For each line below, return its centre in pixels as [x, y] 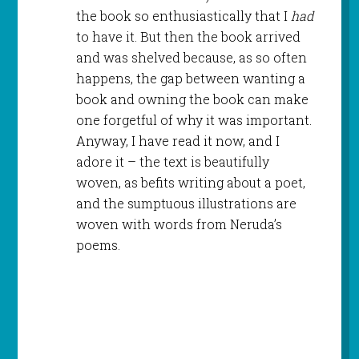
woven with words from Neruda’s [179, 224]
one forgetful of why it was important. [195, 119]
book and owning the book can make [192, 99]
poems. [98, 244]
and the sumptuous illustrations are [186, 203]
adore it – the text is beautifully [172, 161]
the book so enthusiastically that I [183, 15]
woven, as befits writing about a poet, [190, 182]
